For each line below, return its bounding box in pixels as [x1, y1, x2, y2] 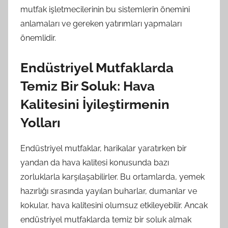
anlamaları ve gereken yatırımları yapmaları [20, 18, 182, 28]
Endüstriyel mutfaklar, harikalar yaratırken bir [20, 144, 187, 153]
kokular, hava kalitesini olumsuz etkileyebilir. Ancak [20, 201, 208, 210]
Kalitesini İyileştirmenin [20, 96, 169, 112]
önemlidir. [20, 33, 56, 43]
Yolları [20, 115, 61, 130]
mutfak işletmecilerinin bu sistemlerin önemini [20, 4, 190, 14]
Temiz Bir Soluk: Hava [20, 78, 155, 94]
